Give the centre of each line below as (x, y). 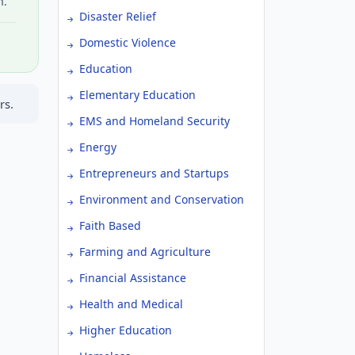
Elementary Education (137, 95)
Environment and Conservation (162, 199)
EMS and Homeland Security (155, 121)
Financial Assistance (133, 278)
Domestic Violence (128, 42)
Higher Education (126, 330)
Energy (98, 147)
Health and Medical (131, 304)
